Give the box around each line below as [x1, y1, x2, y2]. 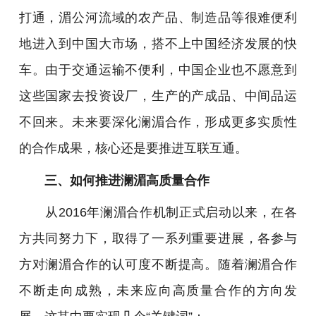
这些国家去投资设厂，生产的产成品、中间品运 [18, 88, 298, 104]
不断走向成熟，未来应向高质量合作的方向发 [18, 283, 298, 298]
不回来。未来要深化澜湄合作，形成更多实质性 [18, 114, 298, 130]
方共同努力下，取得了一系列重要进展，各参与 [18, 231, 298, 246]
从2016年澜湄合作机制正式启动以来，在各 [18, 205, 298, 220]
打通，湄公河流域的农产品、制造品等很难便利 [18, 10, 298, 25]
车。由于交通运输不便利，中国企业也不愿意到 [18, 62, 298, 78]
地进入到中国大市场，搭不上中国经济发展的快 [18, 36, 298, 51]
